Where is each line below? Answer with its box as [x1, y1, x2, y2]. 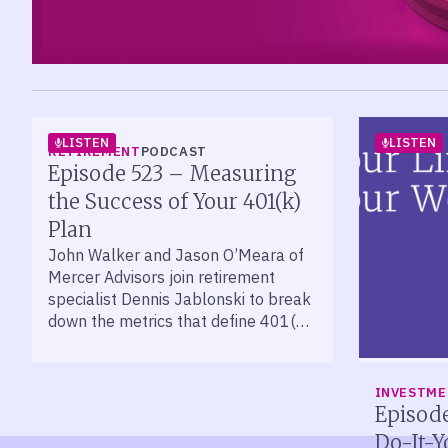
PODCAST [140, 143, 208, 160]
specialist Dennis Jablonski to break [48, 289, 311, 309]
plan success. [48, 333, 146, 353]
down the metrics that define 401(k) [48, 311, 310, 331]
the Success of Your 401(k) [48, 189, 301, 214]
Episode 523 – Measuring [48, 161, 296, 186]
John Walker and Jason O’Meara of [48, 245, 304, 265]
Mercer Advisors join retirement [48, 267, 275, 287]
